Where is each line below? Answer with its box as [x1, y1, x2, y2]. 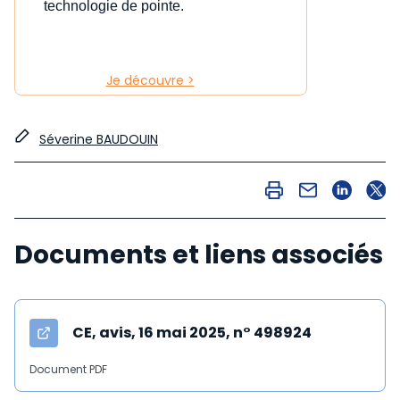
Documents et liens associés [14, 237, 383, 272]
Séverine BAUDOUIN [39, 129, 158, 148]
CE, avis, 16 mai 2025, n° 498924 [72, 321, 312, 343]
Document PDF [29, 361, 107, 377]
